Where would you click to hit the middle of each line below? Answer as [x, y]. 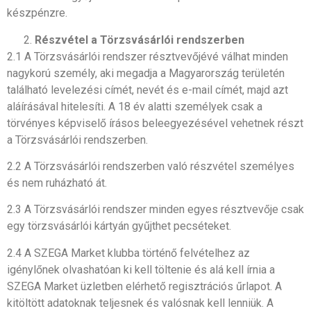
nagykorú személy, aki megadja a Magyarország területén [146, 73]
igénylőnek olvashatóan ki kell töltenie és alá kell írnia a [141, 269]
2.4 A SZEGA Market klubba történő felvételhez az [128, 253]
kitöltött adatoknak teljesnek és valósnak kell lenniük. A [140, 303]
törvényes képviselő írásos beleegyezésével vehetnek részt [155, 123]
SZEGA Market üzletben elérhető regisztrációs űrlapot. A [144, 286]
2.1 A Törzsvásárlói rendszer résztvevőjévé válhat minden [148, 56]
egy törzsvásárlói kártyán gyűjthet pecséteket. [119, 226]
